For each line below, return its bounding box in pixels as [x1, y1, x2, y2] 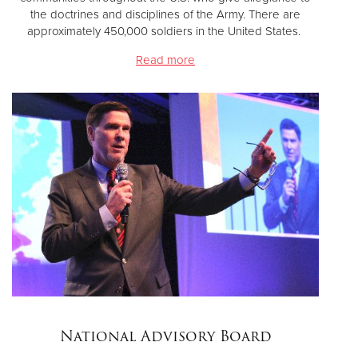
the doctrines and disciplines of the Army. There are [30, 6, 300, 22]
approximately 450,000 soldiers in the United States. [27, 23, 304, 38]
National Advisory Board [59, 324, 272, 348]
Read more [136, 52, 195, 67]
